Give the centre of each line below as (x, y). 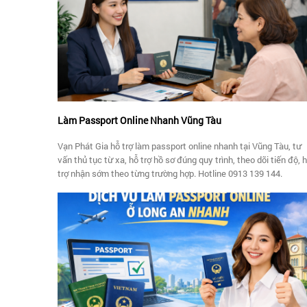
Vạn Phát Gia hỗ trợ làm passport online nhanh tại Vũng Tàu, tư (180, 146)
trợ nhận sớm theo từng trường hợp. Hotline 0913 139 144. (170, 173)
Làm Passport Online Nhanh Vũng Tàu (139, 120)
